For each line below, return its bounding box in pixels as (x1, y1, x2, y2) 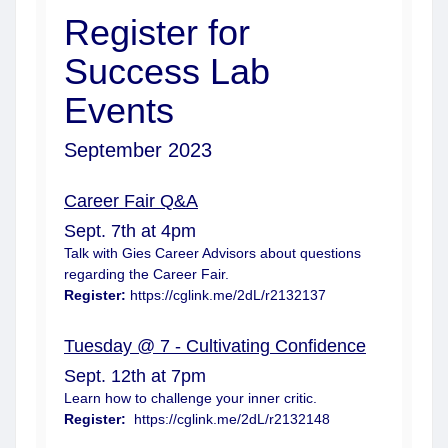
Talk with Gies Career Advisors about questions (64, 245, 361, 261)
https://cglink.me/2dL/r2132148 (130, 411, 334, 427)
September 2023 (64, 139, 212, 161)
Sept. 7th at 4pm (64, 221, 196, 241)
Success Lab (64, 51, 270, 92)
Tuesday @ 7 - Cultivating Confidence (64, 336, 366, 356)
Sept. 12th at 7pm (64, 366, 206, 386)
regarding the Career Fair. (64, 266, 229, 282)
